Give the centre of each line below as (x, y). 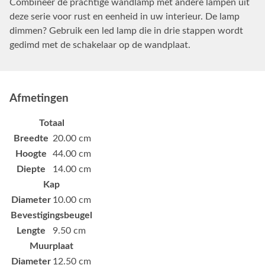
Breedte (31, 138)
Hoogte (31, 153)
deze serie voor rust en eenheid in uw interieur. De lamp (125, 16)
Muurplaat (51, 246)
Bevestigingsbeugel (51, 215)
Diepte (31, 169)
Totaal (51, 123)
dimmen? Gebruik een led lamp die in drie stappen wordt (126, 30)
